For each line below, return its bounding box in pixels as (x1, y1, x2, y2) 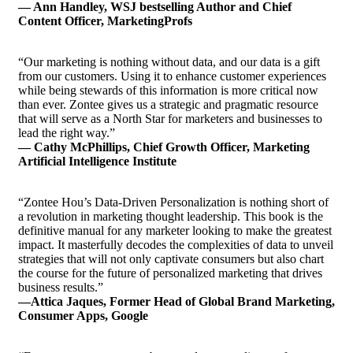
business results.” (18, 281, 103, 295)
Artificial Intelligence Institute (18, 154, 176, 169)
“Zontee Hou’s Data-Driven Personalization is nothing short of (18, 195, 329, 210)
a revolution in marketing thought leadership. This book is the (18, 210, 323, 224)
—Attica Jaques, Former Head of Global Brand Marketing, (18, 295, 335, 309)
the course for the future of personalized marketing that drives (18, 266, 322, 281)
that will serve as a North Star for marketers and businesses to (18, 112, 322, 126)
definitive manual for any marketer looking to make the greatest (18, 224, 332, 238)
